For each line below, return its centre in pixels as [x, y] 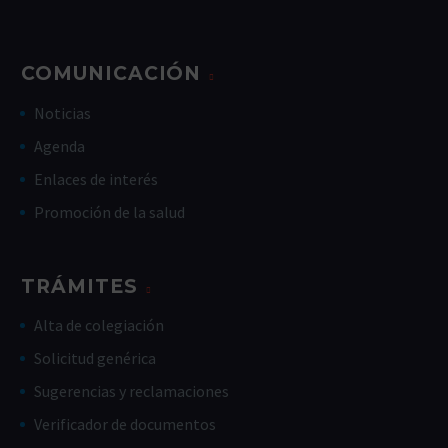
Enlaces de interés [96, 179]
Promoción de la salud [109, 212]
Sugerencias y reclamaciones [131, 391]
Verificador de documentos [125, 424]
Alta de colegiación [99, 325]
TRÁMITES [79, 287]
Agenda [59, 146]
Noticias [62, 113]
